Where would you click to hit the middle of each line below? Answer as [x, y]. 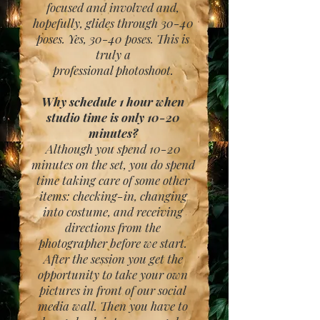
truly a [113, 54]
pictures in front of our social [113, 290]
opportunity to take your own [113, 274]
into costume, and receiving [113, 211]
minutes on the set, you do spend [113, 164]
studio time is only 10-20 [113, 117]
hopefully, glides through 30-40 [113, 23]
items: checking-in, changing [113, 196]
